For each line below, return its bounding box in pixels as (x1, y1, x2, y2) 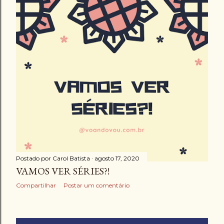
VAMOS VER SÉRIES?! (16, 164, 109, 177)
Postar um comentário (63, 181, 129, 189)
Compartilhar (16, 181, 56, 189)
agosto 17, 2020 (94, 154, 139, 162)
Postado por (16, 154, 52, 162)
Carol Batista (52, 154, 90, 162)
